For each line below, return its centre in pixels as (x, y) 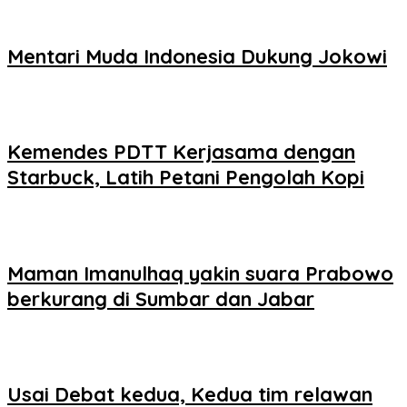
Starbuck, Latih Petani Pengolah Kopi (186, 178)
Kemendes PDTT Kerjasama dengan (181, 152)
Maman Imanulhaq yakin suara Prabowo (200, 273)
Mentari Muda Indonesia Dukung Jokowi (197, 56)
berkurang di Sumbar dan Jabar (161, 298)
